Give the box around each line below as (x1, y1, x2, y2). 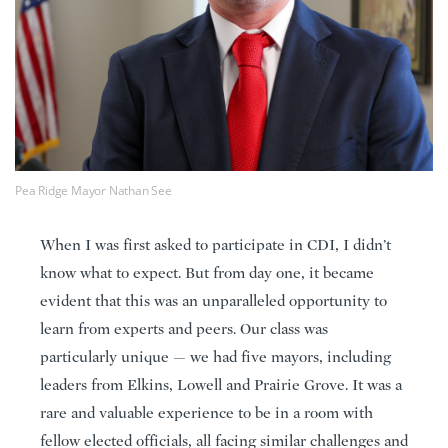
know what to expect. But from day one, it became (40, 263, 374, 282)
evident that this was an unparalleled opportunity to (40, 291, 387, 310)
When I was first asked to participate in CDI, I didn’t (40, 235, 391, 254)
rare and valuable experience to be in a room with (40, 403, 373, 422)
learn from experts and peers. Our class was (40, 319, 328, 338)
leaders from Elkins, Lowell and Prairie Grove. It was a (40, 375, 402, 394)
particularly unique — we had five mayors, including (40, 347, 391, 366)
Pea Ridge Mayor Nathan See (15, 181, 172, 199)
